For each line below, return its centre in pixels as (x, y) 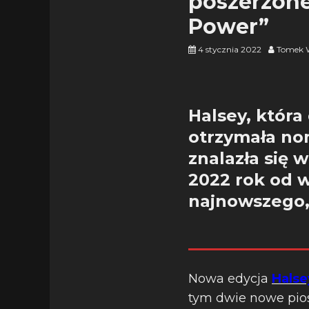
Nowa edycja (230, 279)
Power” (229, 27)
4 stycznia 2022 (230, 49)
